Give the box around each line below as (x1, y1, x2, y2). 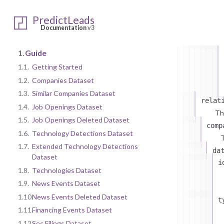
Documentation (40, 24, 87, 31)
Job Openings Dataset (32, 102, 102, 111)
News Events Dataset (32, 179, 100, 188)
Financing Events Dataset (32, 205, 112, 214)
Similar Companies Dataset (32, 89, 115, 98)
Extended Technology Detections (32, 142, 138, 151)
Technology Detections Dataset (32, 128, 133, 137)
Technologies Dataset (32, 165, 101, 174)
